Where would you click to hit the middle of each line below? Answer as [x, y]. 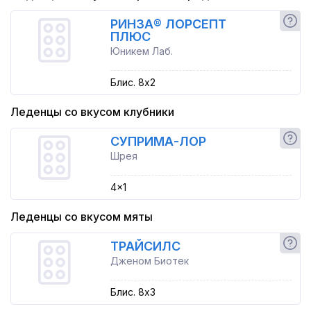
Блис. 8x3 [133, 292]
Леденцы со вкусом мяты [82, 217]
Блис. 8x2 [133, 82]
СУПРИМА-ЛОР [158, 141]
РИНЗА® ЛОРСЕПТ [168, 24]
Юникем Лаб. [141, 51]
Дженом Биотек [149, 261]
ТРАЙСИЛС [145, 246]
